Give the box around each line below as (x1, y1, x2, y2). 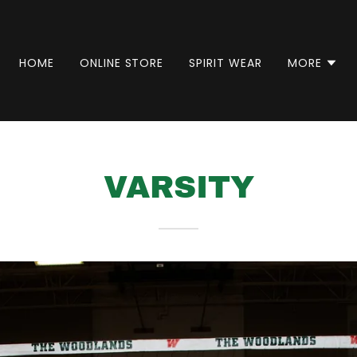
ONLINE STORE (79, 54, 164, 71)
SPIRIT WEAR (189, 54, 263, 71)
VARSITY (103, 171, 254, 204)
